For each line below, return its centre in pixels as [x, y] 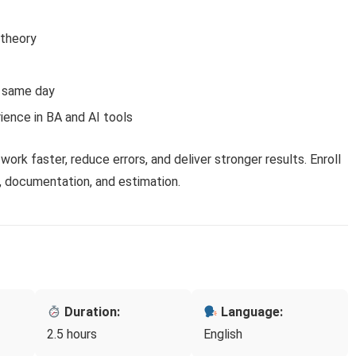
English [223, 335]
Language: [251, 312]
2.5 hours [72, 335]
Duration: [91, 312]
